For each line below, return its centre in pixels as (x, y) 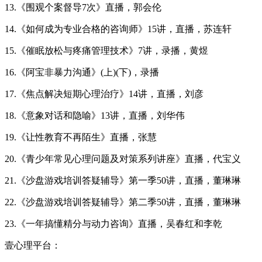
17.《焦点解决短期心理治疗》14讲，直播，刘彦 (104, 94)
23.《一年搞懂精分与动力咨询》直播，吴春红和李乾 (113, 223)
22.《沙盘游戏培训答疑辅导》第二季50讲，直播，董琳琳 (123, 202)
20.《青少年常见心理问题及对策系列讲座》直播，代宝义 (123, 158)
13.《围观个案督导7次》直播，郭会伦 (83, 7)
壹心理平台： (33, 245)
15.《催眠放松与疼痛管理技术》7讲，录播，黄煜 (106, 50)
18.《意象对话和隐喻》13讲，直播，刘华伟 (95, 115)
